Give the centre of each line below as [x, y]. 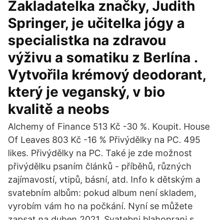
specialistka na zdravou [87, 40]
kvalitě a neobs [59, 109]
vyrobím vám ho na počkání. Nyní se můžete [100, 206]
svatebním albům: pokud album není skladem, [102, 193]
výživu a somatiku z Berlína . [103, 57]
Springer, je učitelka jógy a [96, 23]
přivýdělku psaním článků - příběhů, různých [100, 166]
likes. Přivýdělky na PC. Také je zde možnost [100, 153]
